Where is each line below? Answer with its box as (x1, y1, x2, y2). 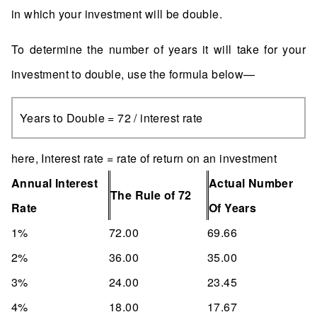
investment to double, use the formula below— (11, 66, 255, 83)
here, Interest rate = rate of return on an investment (11, 150, 277, 167)
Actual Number (209, 175, 294, 192)
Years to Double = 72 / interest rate (20, 110, 203, 127)
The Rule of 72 (110, 187, 192, 204)
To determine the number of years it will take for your (11, 41, 306, 58)
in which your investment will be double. (11, 6, 222, 23)
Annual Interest (11, 175, 98, 192)
